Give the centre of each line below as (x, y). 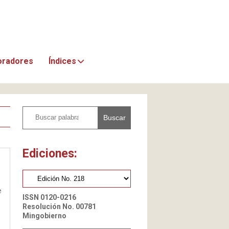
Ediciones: (50, 153)
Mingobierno (44, 215)
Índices (63, 61)
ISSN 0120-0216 (49, 197)
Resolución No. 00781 (59, 206)
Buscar (114, 118)
